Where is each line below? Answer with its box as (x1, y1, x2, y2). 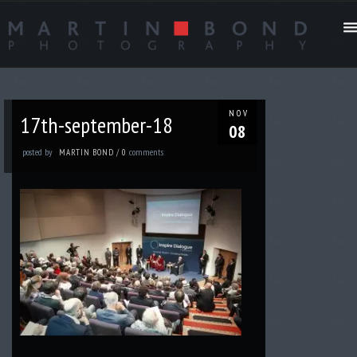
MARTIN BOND (59, 146, 115, 158)
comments (129, 145, 164, 158)
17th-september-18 (20, 109, 174, 139)
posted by (20, 145, 56, 158)
